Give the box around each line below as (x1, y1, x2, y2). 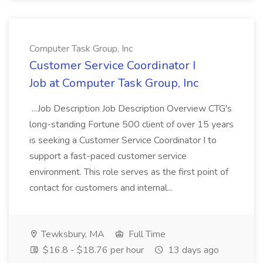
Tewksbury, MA (39, 228, 104, 241)
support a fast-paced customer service (29, 150, 187, 163)
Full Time (126, 228, 166, 241)
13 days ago (166, 244, 219, 257)
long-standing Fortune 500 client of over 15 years (29, 118, 234, 131)
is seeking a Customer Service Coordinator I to (29, 134, 217, 147)
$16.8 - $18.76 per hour (41, 244, 144, 257)
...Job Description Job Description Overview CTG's (29, 102, 232, 115)
